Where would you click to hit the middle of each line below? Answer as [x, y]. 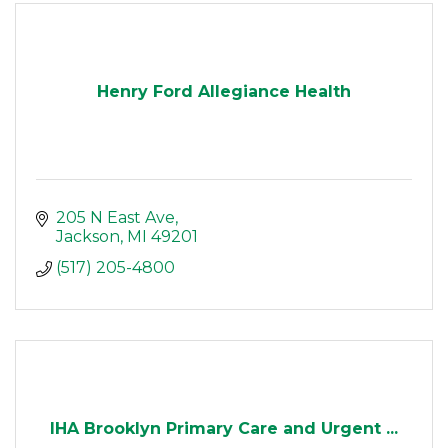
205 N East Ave [115, 218]
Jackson [88, 237]
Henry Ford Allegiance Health [224, 92]
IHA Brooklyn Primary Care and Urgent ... [224, 429]
